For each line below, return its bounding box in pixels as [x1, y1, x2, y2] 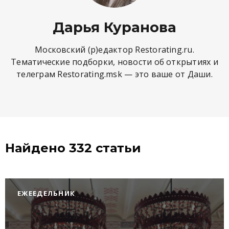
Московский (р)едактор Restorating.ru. [35, 44, 194, 55]
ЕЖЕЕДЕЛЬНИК [17, 189, 76, 198]
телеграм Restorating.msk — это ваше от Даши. [16, 68, 213, 80]
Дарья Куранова [53, 19, 176, 36]
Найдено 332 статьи [5, 141, 141, 155]
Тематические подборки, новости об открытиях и [11, 56, 218, 67]
